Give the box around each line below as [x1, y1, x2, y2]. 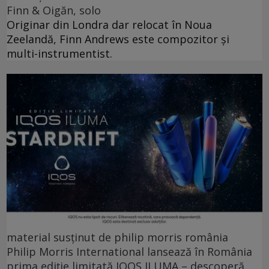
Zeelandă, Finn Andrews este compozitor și [7, 31, 229, 46]
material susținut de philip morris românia [7, 230, 228, 245]
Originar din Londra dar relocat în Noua [7, 17, 212, 32]
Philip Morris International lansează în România [7, 244, 252, 259]
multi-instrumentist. [7, 46, 112, 61]
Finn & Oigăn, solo [7, 2, 101, 17]
